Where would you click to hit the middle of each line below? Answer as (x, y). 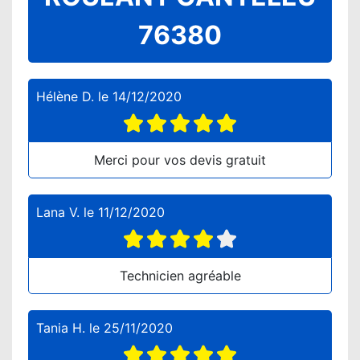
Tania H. (61, 328)
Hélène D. (65, 96)
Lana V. (58, 212)
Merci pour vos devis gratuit (180, 160)
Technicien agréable (180, 276)
